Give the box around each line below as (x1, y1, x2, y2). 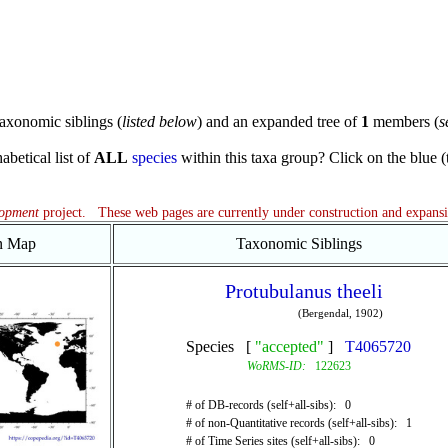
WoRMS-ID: (246, 359, 306, 373)
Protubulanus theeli (224, 280, 383, 302)
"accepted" (255, 338, 324, 355)
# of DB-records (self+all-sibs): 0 (185, 398, 351, 412)
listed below (121, 113, 197, 130)
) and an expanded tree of (196, 113, 361, 130)
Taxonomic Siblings (235, 235, 362, 252)
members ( (368, 113, 439, 130)
